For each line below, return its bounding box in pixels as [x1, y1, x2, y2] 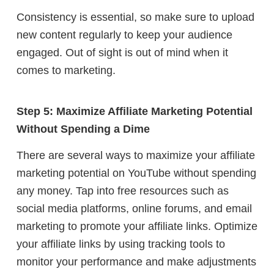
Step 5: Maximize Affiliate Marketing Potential [17, 105, 253, 118]
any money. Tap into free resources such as [17, 184, 229, 197]
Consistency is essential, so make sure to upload [17, 10, 254, 23]
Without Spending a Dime [17, 123, 150, 136]
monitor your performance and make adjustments [17, 255, 256, 268]
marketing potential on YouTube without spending [17, 166, 256, 179]
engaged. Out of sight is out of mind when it [17, 46, 228, 59]
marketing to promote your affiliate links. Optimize [17, 220, 257, 232]
